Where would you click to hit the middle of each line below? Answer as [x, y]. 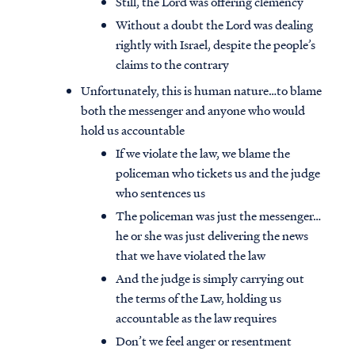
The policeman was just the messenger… [218, 216]
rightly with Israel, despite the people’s [216, 45]
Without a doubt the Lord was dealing [214, 25]
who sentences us [160, 193]
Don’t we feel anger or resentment [204, 341]
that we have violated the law [191, 256]
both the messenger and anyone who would [193, 111]
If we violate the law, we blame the [203, 153]
